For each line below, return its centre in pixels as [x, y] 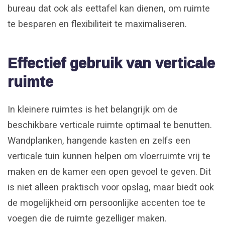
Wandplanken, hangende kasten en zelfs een [99, 141]
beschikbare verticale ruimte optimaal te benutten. [110, 125]
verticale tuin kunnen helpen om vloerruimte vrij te [109, 156]
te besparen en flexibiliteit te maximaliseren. [97, 24]
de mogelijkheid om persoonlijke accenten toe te [106, 203]
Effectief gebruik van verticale [111, 63]
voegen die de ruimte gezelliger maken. [87, 218]
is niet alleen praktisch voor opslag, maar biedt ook [111, 187]
